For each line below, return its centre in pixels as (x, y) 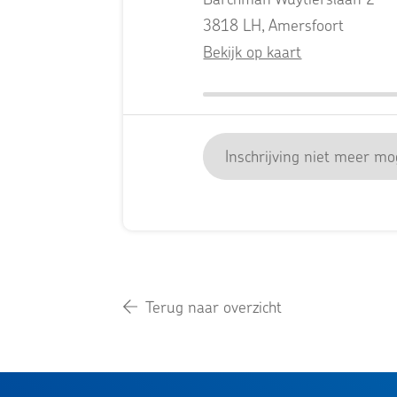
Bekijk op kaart (253, 52)
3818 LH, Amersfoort (274, 26)
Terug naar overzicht (214, 307)
